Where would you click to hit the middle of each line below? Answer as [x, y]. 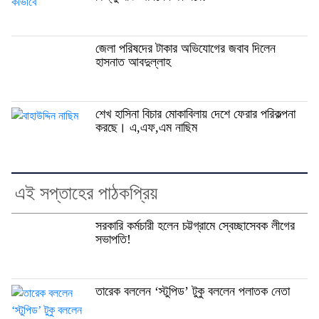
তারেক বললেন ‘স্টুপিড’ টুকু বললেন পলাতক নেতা [193, 291]
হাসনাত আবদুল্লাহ [133, 62]
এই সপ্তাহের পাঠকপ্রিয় [86, 193]
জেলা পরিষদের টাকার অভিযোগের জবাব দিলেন [185, 48]
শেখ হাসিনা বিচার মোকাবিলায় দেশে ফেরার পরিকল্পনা [195, 114]
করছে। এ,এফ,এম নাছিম [146, 127]
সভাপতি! [113, 239]
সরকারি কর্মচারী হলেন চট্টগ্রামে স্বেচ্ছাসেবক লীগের [195, 225]
